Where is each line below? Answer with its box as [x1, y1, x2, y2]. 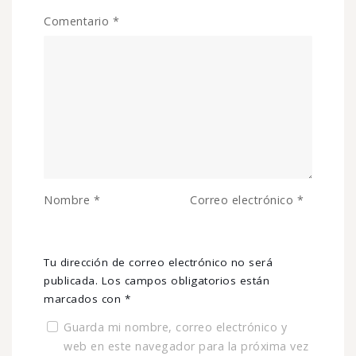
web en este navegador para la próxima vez [64, 339, 309, 354]
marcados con [44, 292, 125, 307]
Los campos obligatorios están [101, 273, 269, 288]
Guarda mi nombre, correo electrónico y [64, 319, 287, 335]
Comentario [44, 14, 113, 29]
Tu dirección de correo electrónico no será [44, 255, 273, 270]
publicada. [44, 273, 98, 288]
